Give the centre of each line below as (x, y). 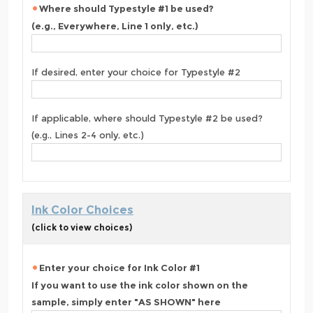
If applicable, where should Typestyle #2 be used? (147, 118)
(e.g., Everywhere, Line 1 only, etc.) (115, 26)
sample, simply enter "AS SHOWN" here (126, 302)
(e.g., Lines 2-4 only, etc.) (88, 135)
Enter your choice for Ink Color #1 (119, 267)
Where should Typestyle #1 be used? (126, 8)
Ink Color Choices (82, 210)
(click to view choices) (82, 227)
